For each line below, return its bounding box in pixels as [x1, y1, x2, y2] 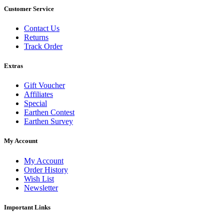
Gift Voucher [24, 81, 65, 90]
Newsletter [24, 183, 58, 192]
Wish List [24, 174, 54, 183]
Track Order [24, 41, 62, 50]
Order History [24, 165, 68, 174]
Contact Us [24, 23, 59, 32]
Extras [4, 62, 23, 70]
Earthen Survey [24, 117, 73, 126]
